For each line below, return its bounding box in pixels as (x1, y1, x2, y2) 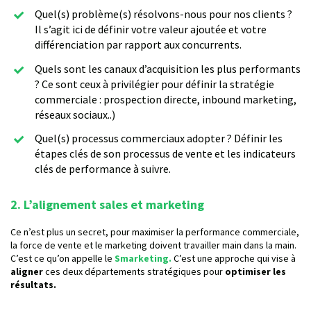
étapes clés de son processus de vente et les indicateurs (35, 146, 296, 161)
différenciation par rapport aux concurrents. (35, 37, 242, 51)
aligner (10, 265, 43, 278)
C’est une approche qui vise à (171, 252, 296, 265)
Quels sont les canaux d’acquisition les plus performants (35, 61, 301, 76)
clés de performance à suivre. (35, 162, 171, 176)
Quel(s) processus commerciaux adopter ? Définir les (35, 131, 283, 146)
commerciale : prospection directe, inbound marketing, (35, 92, 296, 106)
